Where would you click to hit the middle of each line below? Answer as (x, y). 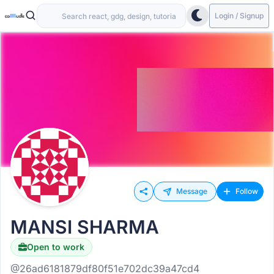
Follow (247, 191)
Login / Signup (239, 15)
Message (192, 191)
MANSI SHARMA (85, 227)
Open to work (56, 247)
